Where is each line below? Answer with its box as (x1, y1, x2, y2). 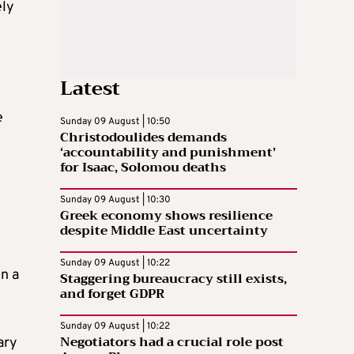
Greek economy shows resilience (60, 204, 273, 227)
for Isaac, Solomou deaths (60, 156, 226, 179)
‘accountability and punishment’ (60, 141, 276, 164)
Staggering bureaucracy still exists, (60, 267, 287, 290)
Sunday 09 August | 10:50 (60, 115, 171, 128)
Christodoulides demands (60, 126, 227, 149)
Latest (60, 71, 120, 105)
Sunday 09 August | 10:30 (60, 193, 171, 206)
